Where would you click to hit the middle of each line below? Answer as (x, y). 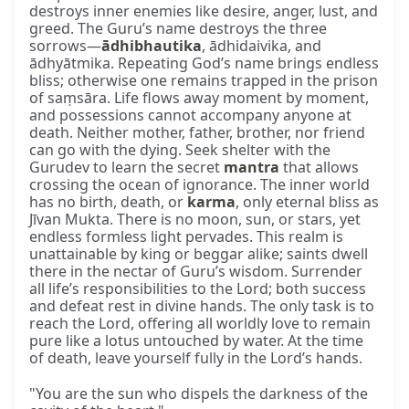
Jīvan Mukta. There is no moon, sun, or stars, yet (195, 220)
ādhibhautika (152, 46)
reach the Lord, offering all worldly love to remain (200, 324)
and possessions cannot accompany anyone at (190, 115)
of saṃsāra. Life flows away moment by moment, (199, 98)
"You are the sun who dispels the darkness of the (199, 394)
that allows (319, 168)
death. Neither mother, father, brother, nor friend (197, 133)
